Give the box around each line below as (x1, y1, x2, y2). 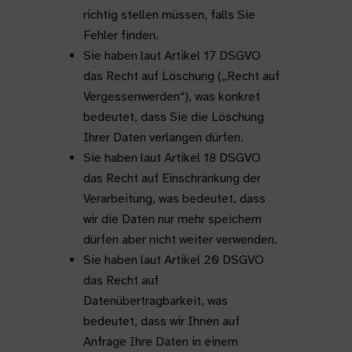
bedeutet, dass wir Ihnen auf (82, 313, 240, 329)
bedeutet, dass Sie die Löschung (82, 109, 264, 125)
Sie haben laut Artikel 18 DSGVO (82, 150, 261, 166)
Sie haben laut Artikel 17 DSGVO (82, 48, 261, 64)
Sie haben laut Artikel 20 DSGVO (82, 252, 264, 268)
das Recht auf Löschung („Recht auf (82, 68, 280, 84)
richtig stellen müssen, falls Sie (82, 7, 255, 23)
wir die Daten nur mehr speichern (82, 211, 262, 227)
